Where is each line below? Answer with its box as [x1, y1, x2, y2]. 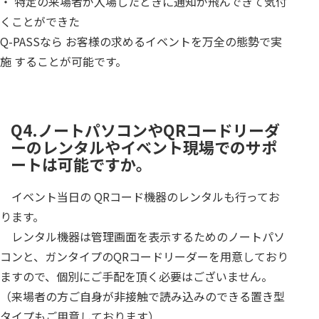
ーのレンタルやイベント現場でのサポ [11, 135, 277, 159]
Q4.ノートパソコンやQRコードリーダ [11, 118, 280, 142]
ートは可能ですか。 [11, 152, 152, 176]
